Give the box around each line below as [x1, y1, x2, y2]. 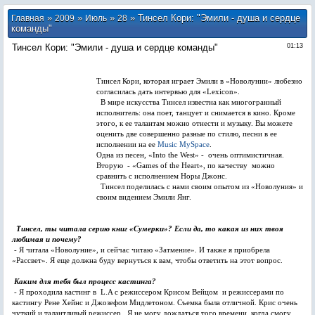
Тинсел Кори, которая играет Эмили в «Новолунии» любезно [96, 77, 302, 85]
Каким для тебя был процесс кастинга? [14, 278, 156, 285]
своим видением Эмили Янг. [96, 193, 191, 201]
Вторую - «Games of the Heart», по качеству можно [96, 162, 275, 169]
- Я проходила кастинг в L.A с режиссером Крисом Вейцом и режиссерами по [12, 288, 284, 296]
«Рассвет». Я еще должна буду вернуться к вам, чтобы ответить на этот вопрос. [12, 257, 283, 264]
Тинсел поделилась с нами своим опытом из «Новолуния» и [96, 183, 303, 191]
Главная [11, 13, 44, 23]
